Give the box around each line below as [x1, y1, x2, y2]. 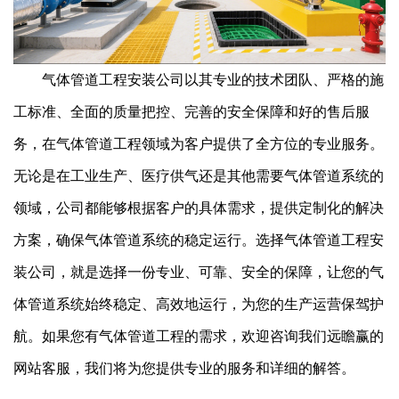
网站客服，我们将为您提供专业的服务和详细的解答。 [13, 361, 355, 377]
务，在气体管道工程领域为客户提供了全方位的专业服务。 [13, 136, 384, 152]
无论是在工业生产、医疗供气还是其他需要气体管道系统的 [13, 168, 384, 184]
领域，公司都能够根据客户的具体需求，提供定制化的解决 [13, 200, 384, 216]
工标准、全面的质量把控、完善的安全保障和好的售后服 [13, 104, 370, 120]
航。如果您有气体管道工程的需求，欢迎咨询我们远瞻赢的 [13, 329, 384, 345]
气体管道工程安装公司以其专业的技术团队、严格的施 [13, 72, 384, 88]
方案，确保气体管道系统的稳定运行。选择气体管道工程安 [13, 232, 384, 248]
